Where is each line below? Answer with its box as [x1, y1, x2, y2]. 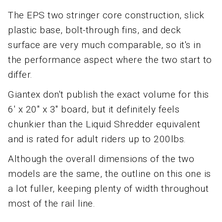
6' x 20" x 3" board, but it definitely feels [8, 104, 179, 115]
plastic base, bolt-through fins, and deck [8, 24, 181, 36]
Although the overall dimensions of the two [8, 153, 194, 165]
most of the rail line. [8, 198, 95, 210]
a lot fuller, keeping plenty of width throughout [8, 183, 209, 195]
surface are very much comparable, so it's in [8, 39, 201, 51]
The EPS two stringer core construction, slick [8, 9, 205, 21]
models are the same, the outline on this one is [8, 168, 211, 180]
